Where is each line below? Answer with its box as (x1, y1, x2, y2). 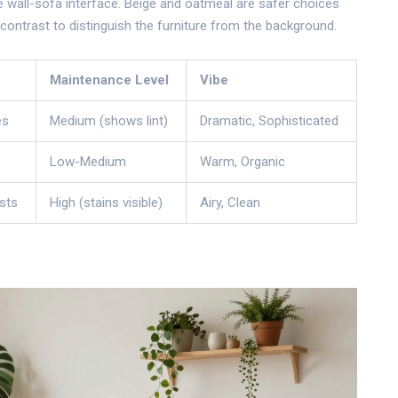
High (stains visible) (50, 195, 163, 211)
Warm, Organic (200, 154, 285, 170)
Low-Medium (50, 154, 126, 170)
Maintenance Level (50, 72, 169, 88)
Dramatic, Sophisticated (200, 113, 338, 129)
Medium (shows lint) (50, 113, 168, 129)
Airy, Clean (200, 195, 260, 211)
